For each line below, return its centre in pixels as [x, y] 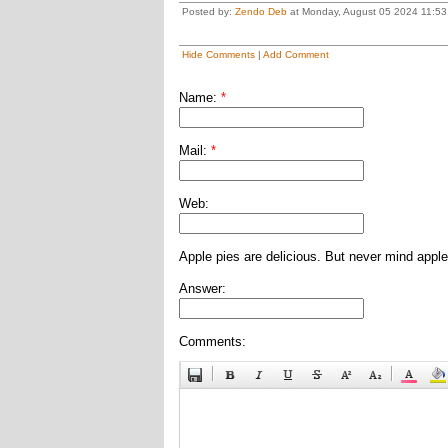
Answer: [202, 288]
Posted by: [208, 11]
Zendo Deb [260, 11]
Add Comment [295, 54]
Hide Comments [218, 54]
